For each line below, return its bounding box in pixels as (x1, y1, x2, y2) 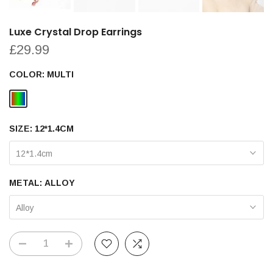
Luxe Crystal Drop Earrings (9, 24, 142, 39)
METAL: (9, 177, 44, 188)
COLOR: (9, 69, 47, 79)
